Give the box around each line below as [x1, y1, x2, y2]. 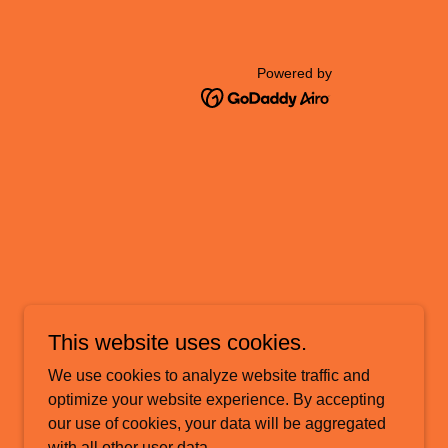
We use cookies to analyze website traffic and [48, 367, 370, 384]
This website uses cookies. [48, 330, 307, 355]
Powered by [257, 65, 332, 81]
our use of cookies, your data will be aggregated [48, 415, 386, 432]
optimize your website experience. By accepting [48, 391, 385, 408]
